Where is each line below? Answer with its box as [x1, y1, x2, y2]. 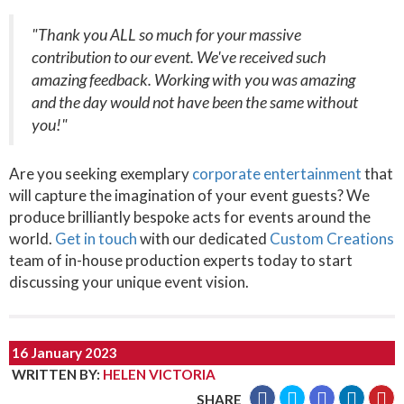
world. [9, 228, 55, 248]
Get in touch [55, 228, 137, 248]
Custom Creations [270, 228, 394, 248]
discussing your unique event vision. [9, 271, 249, 291]
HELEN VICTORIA [103, 365, 216, 382]
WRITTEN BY [12, 365, 96, 382]
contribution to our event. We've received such [32, 47, 326, 67]
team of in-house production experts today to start [9, 250, 353, 270]
